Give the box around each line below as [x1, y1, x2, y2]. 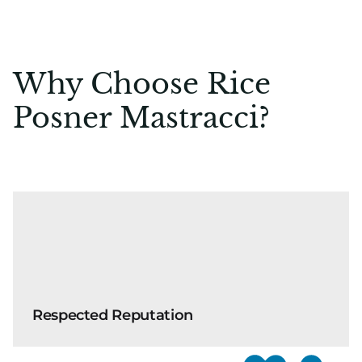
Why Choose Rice [13, 66, 271, 102]
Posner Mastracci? [13, 100, 270, 136]
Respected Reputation [32, 306, 193, 325]
